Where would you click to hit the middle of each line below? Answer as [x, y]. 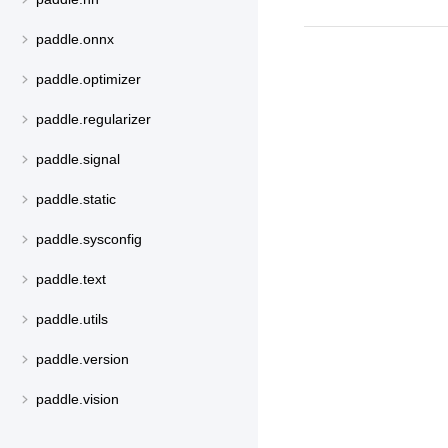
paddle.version [82, 359]
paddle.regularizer [93, 119]
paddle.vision [77, 399]
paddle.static [76, 199]
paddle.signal [78, 159]
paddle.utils [72, 319]
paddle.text [71, 279]
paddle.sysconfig [89, 239]
